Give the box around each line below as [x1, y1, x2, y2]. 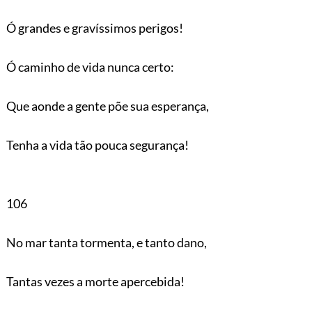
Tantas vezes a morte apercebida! [6, 273, 185, 289]
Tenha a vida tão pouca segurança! [6, 136, 189, 153]
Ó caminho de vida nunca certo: [6, 58, 174, 75]
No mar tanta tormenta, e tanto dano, [6, 234, 207, 250]
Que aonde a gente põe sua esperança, [6, 97, 209, 114]
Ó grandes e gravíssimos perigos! [6, 19, 183, 36]
